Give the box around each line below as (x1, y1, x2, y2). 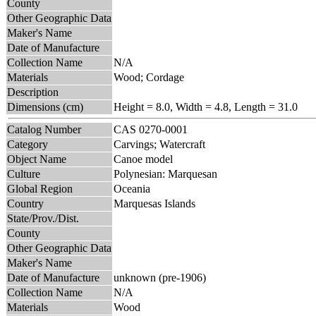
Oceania (114, 182, 150, 195)
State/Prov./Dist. (7, 212, 79, 224)
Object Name (7, 152, 66, 165)
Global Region (7, 182, 73, 195)
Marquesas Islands (114, 197, 195, 209)
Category (7, 138, 48, 150)
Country (7, 197, 44, 209)
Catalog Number (7, 123, 81, 135)
